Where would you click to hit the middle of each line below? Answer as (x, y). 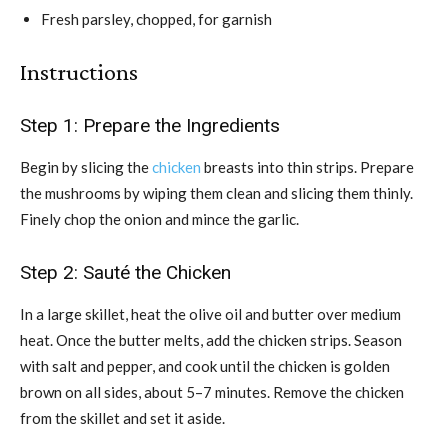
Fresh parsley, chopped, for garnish (156, 18)
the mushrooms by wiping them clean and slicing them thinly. (216, 192)
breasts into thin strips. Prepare (307, 166)
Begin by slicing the (86, 166)
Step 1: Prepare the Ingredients (150, 125)
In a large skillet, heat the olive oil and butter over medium (210, 313)
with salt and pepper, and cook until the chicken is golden (205, 365)
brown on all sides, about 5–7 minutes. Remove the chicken (212, 391)
